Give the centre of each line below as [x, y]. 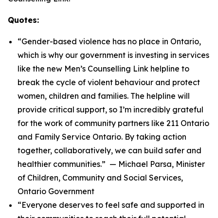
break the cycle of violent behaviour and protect [109, 82]
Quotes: [23, 20]
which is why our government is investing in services [113, 55]
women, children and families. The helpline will [104, 96]
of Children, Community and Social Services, [100, 178]
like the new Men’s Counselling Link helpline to [103, 69]
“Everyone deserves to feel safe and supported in [111, 205]
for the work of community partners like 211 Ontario [113, 123]
